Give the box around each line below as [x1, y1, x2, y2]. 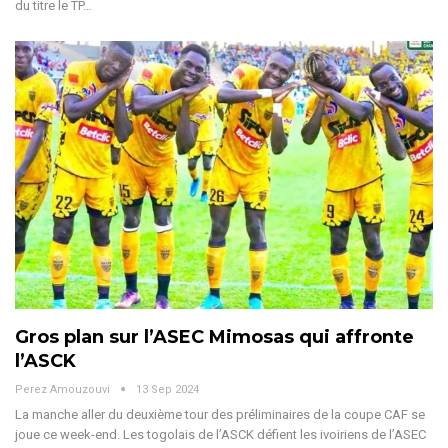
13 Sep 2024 [136, 382, 199, 396]
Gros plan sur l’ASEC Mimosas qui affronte [15, 325, 414, 348]
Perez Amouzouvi [15, 382, 113, 396]
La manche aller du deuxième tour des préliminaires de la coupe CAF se [15, 406, 425, 422]
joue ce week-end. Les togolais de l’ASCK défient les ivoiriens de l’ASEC [15, 426, 426, 442]
